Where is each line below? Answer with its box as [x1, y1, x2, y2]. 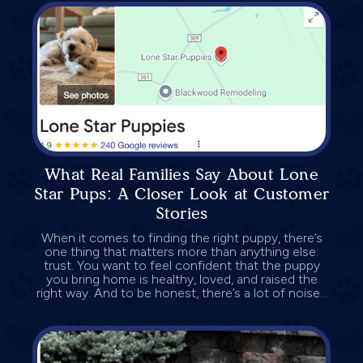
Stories [155, 203, 208, 223]
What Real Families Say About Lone [45, 164, 318, 184]
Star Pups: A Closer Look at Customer [33, 183, 330, 203]
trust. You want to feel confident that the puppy [43, 257, 320, 273]
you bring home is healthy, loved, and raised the [45, 271, 318, 287]
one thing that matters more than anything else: [45, 243, 318, 259]
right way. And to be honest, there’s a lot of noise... [36, 284, 327, 301]
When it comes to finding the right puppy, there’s [41, 229, 322, 246]
